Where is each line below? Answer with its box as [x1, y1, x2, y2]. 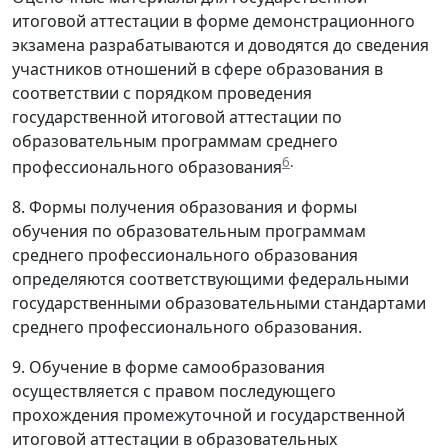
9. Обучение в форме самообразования [12, 356, 325, 379]
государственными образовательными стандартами [12, 292, 426, 315]
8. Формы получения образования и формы [12, 196, 357, 219]
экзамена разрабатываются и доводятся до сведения [12, 34, 429, 57]
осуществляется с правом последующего [12, 380, 336, 403]
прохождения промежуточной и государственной [12, 404, 405, 427]
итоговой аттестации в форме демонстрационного [12, 10, 415, 33]
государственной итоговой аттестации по [12, 106, 342, 129]
